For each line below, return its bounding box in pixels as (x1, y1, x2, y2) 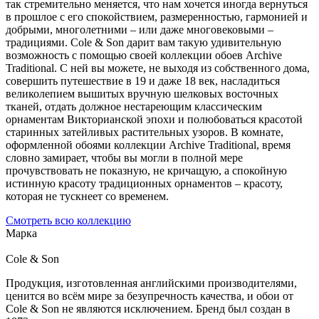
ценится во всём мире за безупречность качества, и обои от (6, 289, 293, 302)
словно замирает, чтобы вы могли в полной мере (6, 151, 243, 164)
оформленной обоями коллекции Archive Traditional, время (6, 138, 291, 151)
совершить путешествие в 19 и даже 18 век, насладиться (6, 74, 280, 87)
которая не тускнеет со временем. (6, 189, 169, 202)
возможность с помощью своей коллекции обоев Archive (6, 48, 282, 61)
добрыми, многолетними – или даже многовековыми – (6, 23, 273, 36)
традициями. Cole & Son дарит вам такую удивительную (6, 36, 281, 48)
